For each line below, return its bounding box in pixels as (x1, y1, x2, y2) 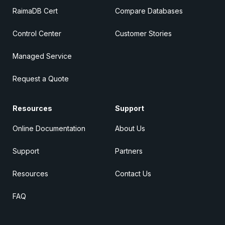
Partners (115, 147, 143, 156)
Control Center (13, 29, 61, 38)
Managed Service (13, 52, 72, 61)
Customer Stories (115, 29, 172, 38)
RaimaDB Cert (13, 7, 58, 16)
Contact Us (115, 169, 151, 178)
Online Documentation (13, 124, 85, 133)
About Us (115, 124, 145, 133)
